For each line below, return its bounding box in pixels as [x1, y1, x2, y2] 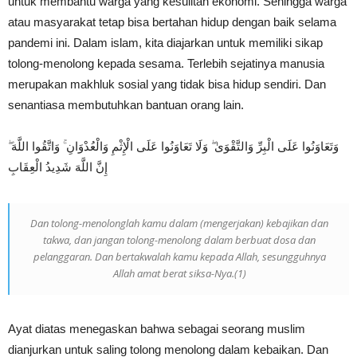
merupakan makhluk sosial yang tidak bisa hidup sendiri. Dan [8, 77, 326, 91]
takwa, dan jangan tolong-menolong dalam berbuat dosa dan [43, 233, 316, 247]
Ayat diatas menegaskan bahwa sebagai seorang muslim [8, 322, 305, 335]
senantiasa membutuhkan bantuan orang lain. [8, 98, 244, 112]
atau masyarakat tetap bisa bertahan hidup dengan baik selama [8, 15, 336, 29]
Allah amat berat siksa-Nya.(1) [112, 266, 246, 280]
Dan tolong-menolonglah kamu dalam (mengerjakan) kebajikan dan [30, 216, 328, 230]
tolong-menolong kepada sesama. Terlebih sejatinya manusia [8, 57, 324, 70]
